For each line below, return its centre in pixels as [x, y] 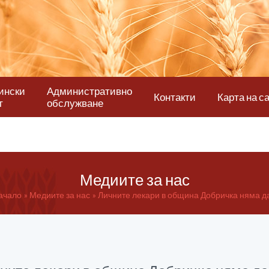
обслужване [75, 103]
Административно [89, 91]
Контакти [175, 97]
